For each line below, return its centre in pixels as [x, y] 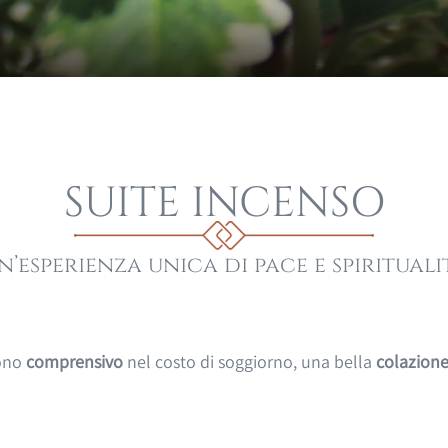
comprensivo [74, 361]
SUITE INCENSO [224, 203]
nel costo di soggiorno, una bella [249, 361]
